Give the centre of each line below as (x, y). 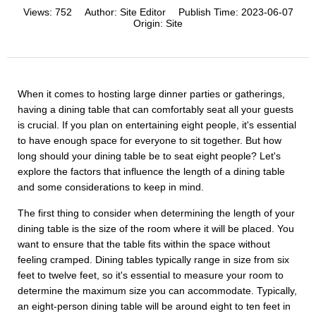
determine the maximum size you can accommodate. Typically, (157, 291)
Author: (102, 12)
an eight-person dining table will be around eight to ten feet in (154, 306)
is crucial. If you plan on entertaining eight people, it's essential (157, 125)
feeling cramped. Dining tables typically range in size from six (153, 260)
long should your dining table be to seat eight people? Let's (149, 156)
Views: (39, 12)
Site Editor (142, 12)
